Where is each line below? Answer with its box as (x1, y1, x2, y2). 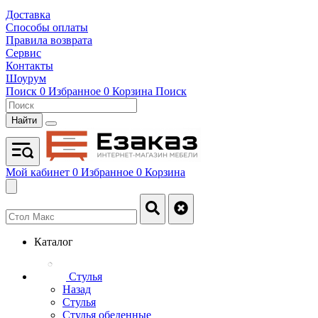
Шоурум (6, 72, 46, 84)
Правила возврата (6, 34, 92, 46)
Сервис (6, 47, 41, 59)
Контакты (6, 60, 53, 72)
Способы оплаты (6, 21, 88, 33)
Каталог (34, 236, 73, 248)
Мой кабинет (6, 166, 70, 178)
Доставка (6, 9, 50, 21)
